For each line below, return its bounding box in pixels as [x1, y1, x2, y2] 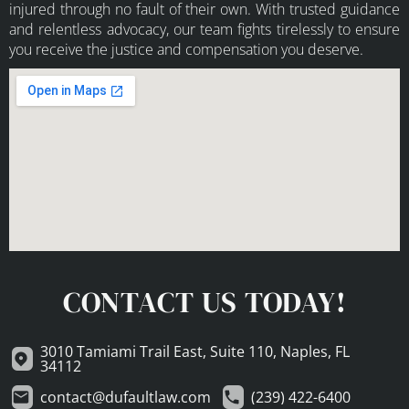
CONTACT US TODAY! [62, 282, 347, 322]
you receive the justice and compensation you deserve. [9, 39, 363, 59]
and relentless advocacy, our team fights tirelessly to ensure [9, 19, 400, 39]
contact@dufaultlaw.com [40, 387, 211, 407]
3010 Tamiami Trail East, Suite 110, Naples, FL [40, 341, 350, 362]
